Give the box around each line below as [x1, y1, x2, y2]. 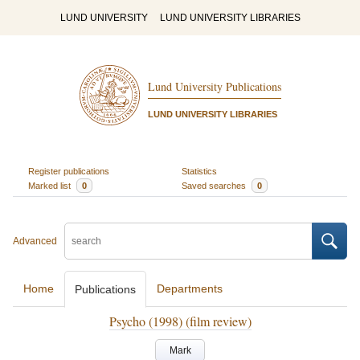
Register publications [27, 166, 109, 176]
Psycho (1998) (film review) [108, 313, 252, 329]
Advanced [13, 235, 57, 247]
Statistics [182, 166, 217, 176]
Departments [157, 282, 223, 295]
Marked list [27, 180, 73, 190]
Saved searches [182, 180, 248, 190]
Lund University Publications [147, 79, 281, 95]
